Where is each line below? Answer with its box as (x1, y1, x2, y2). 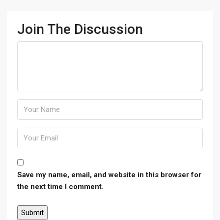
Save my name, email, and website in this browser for (17, 170, 201, 179)
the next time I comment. (17, 182, 104, 191)
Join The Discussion (17, 21, 143, 37)
